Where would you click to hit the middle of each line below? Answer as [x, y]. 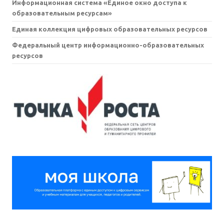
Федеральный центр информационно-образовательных [108, 45]
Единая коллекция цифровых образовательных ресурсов [110, 29]
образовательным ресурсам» [62, 13]
